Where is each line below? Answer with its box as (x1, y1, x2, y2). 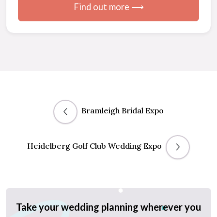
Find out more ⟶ (73, 1, 144, 12)
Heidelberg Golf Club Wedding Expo (27, 141, 162, 151)
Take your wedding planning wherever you (16, 201, 201, 213)
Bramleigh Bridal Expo (81, 106, 164, 116)
